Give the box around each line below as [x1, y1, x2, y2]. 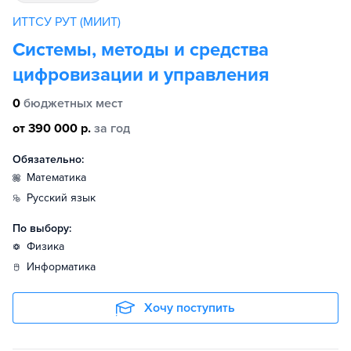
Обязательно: [13, 153, 84, 167]
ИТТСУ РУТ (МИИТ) [13, 14, 121, 31]
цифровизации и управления [13, 63, 270, 87]
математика [35, 171, 86, 185]
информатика [34, 260, 96, 274]
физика [35, 240, 64, 254]
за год [94, 121, 130, 137]
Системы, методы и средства [13, 38, 269, 62]
